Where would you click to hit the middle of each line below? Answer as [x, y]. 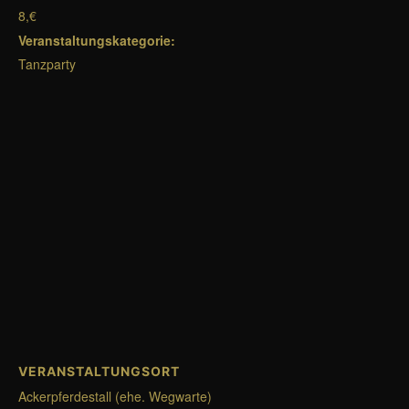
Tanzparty [47, 64]
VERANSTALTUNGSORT [99, 371]
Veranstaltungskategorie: [97, 40]
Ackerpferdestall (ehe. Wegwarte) [115, 396]
